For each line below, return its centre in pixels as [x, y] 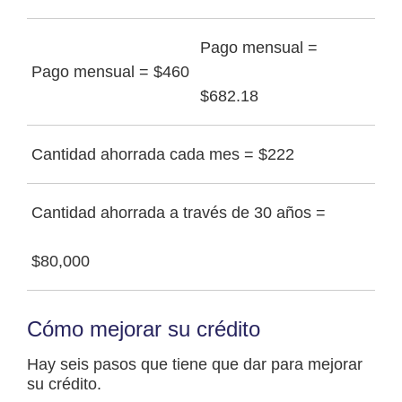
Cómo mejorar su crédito [144, 329]
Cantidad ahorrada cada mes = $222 [163, 155]
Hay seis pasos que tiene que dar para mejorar [195, 365]
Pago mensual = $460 [110, 72]
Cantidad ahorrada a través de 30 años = [179, 213]
